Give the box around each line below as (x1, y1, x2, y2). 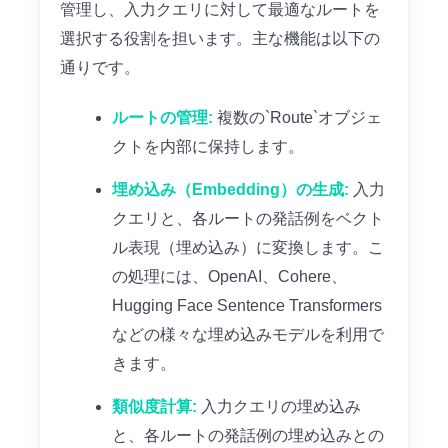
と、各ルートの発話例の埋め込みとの (112, 427, 384, 445)
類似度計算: (112, 398, 197, 416)
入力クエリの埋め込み (197, 398, 361, 416)
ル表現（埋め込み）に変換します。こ (112, 239, 384, 257)
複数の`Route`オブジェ (213, 109, 382, 127)
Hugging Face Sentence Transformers (112, 297, 382, 315)
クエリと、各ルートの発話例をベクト (112, 210, 384, 228)
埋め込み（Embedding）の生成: (112, 181, 349, 199)
